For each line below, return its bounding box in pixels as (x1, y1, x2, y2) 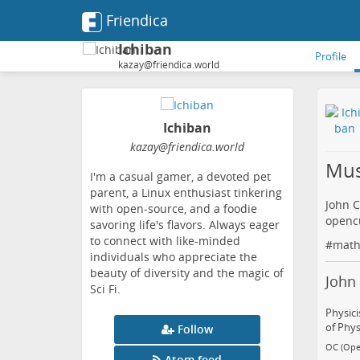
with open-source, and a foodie (90, 201, 257, 217)
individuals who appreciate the (90, 249, 257, 265)
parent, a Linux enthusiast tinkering (90, 185, 282, 201)
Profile (315, 49, 346, 63)
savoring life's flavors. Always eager (90, 217, 280, 233)
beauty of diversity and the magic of (90, 265, 284, 281)
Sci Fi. (90, 281, 121, 297)
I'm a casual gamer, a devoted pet (90, 169, 271, 185)
